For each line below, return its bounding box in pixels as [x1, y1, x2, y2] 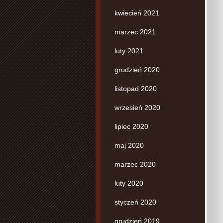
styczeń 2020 [114, 198, 156, 206]
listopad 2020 [114, 84, 157, 93]
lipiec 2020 [114, 122, 148, 130]
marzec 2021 [114, 27, 156, 36]
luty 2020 [114, 179, 143, 187]
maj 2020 [114, 141, 144, 149]
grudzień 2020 [114, 65, 160, 74]
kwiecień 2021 [114, 8, 159, 17]
